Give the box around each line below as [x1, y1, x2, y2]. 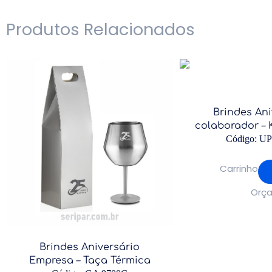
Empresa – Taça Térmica [29, 254, 151, 266]
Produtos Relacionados [6, 18, 195, 41]
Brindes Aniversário [39, 241, 140, 253]
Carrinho [220, 162, 259, 175]
